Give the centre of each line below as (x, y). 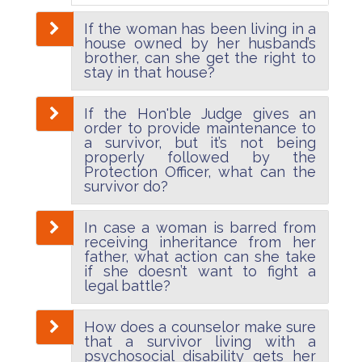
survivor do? (126, 186)
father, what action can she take (200, 256)
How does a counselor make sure (200, 326)
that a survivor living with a (200, 341)
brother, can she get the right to (200, 57)
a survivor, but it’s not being (200, 142)
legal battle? (127, 285)
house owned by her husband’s (200, 43)
